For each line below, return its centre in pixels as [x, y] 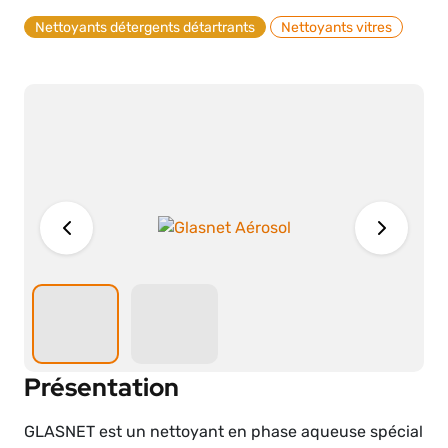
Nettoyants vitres [336, 27]
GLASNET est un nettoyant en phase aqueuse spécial [223, 432]
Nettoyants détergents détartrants [145, 27]
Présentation [101, 387]
